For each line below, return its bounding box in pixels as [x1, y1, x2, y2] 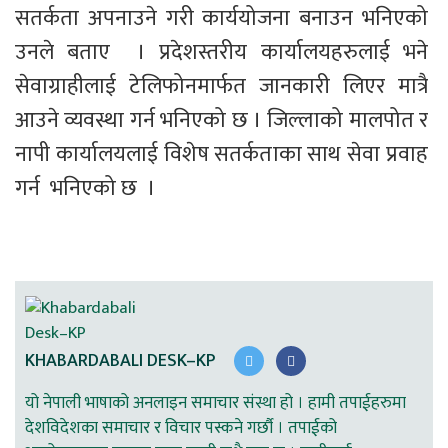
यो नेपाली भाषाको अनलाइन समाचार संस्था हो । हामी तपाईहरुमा [25, 389, 406, 418]
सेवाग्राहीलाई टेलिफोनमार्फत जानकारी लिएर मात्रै [15, 68, 433, 106]
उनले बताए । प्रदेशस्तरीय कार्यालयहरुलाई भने [15, 34, 433, 72]
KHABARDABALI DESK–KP [25, 345, 215, 376]
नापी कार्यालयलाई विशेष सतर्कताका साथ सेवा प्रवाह [15, 136, 433, 174]
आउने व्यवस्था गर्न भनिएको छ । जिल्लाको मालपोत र [15, 102, 433, 140]
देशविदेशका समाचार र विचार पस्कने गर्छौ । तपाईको [25, 414, 337, 443]
